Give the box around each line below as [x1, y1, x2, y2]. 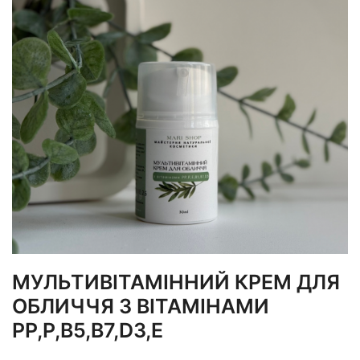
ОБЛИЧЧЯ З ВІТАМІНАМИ [12, 294, 269, 318]
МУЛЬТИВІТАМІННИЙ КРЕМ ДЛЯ [12, 270, 340, 294]
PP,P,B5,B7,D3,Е [12, 318, 163, 342]
